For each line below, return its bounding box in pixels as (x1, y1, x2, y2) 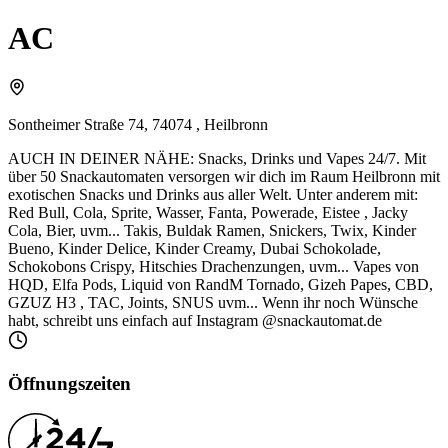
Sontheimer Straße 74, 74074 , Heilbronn (8, 115, 268, 133)
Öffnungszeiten (8, 372, 131, 394)
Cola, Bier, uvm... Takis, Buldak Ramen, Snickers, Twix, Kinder (8, 221, 416, 239)
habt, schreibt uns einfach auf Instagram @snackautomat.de (8, 311, 382, 329)
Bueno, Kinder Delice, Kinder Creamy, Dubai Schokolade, (8, 239, 381, 257)
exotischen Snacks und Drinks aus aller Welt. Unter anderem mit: (8, 185, 418, 203)
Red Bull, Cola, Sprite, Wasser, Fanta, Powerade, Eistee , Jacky (8, 203, 408, 221)
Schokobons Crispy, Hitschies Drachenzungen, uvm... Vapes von (8, 257, 419, 275)
